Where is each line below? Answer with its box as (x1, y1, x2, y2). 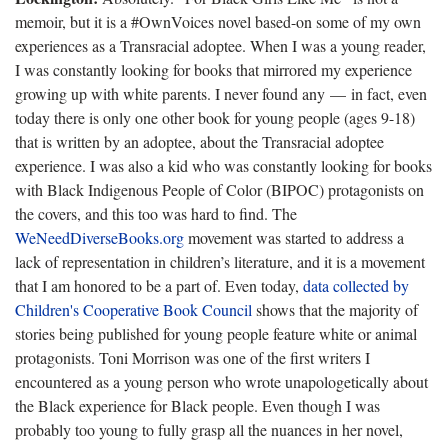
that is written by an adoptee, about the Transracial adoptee (15, 130, 384, 152)
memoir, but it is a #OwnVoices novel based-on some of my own (15, 10, 421, 32)
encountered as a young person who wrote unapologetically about (15, 370, 428, 392)
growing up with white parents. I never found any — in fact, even (15, 82, 427, 104)
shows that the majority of (252, 298, 418, 320)
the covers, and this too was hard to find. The (15, 202, 297, 224)
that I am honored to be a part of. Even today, (15, 274, 303, 296)
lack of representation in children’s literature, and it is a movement (15, 250, 425, 272)
